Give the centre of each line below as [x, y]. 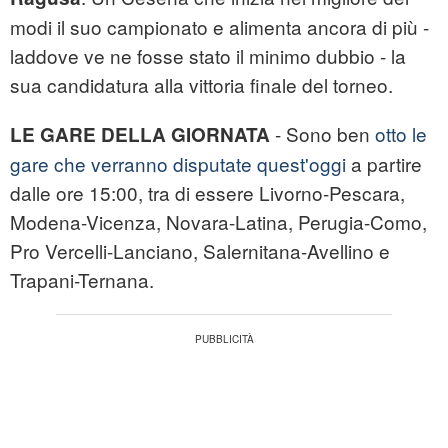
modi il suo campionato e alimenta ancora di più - [219, 27]
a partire [384, 164]
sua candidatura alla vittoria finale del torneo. [201, 85]
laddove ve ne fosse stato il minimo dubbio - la [208, 56]
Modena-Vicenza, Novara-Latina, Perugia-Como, [218, 222]
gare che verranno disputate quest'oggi [178, 164]
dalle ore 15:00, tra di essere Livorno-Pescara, [207, 193]
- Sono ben [322, 134]
